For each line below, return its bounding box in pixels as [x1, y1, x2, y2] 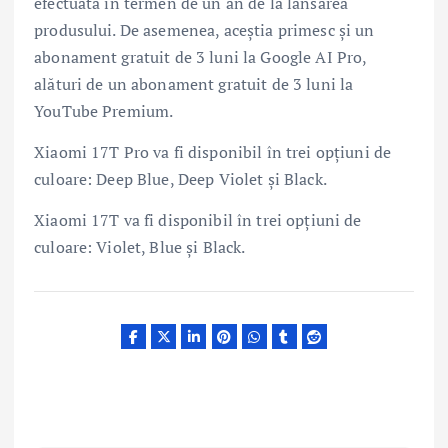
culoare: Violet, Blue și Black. [34, 235, 246, 258]
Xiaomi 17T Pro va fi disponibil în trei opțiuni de [34, 140, 392, 163]
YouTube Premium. [34, 99, 174, 122]
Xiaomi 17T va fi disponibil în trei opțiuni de [34, 208, 362, 231]
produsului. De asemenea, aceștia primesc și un [34, 18, 375, 41]
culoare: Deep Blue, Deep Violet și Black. [34, 167, 327, 190]
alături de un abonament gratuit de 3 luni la [34, 72, 354, 95]
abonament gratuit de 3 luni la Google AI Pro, [34, 45, 367, 68]
